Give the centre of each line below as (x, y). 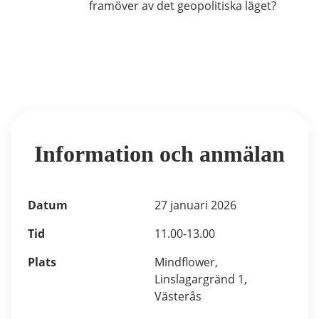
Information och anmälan (159, 154)
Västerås (178, 296)
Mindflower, (186, 262)
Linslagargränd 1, (200, 279)
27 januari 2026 (195, 205)
